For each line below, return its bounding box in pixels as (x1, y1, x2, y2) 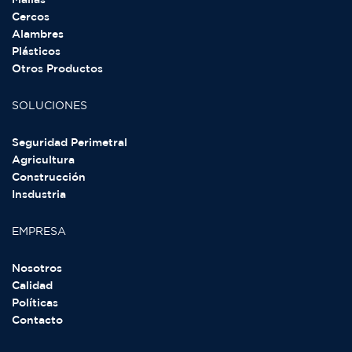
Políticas (12, 299, 58, 308)
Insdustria (12, 190, 66, 200)
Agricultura (12, 156, 75, 165)
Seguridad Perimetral (12, 138, 128, 148)
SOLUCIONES (12, 101, 87, 111)
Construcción (12, 173, 86, 182)
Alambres (12, 30, 64, 39)
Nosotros (12, 264, 62, 273)
